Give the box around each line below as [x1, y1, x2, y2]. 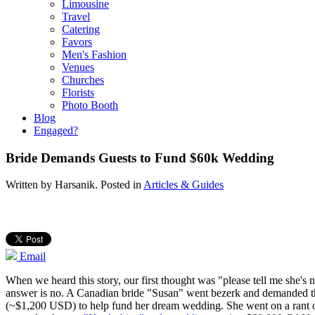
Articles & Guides [143, 179, 224, 191]
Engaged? [34, 124, 78, 136]
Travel [62, 11, 90, 22]
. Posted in [95, 179, 143, 191]
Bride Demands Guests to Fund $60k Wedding [6, 150, 274, 165]
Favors [62, 36, 92, 48]
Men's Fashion [62, 49, 127, 60]
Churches [62, 74, 104, 86]
